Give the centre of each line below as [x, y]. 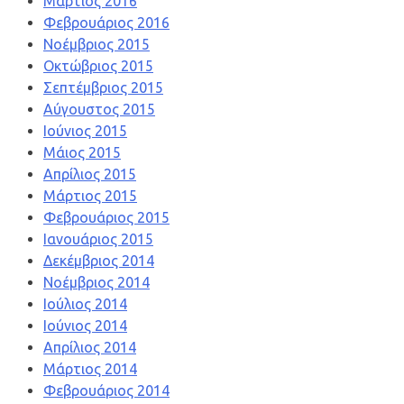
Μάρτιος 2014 [90, 369]
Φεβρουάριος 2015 [106, 218]
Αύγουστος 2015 [99, 110]
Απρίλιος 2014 [90, 348]
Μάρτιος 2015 [90, 196]
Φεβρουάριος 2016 [106, 23]
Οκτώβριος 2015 [98, 66]
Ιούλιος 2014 [85, 304]
